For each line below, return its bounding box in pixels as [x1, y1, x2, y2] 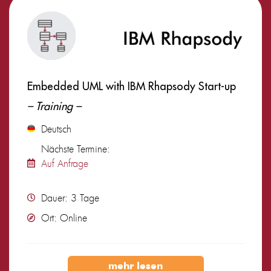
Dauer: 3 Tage [41, 191, 99, 204]
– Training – [27, 99, 81, 113]
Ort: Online [41, 211, 87, 224]
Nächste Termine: [41, 142, 110, 155]
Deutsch [41, 122, 71, 135]
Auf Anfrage [41, 156, 88, 170]
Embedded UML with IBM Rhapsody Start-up [27, 79, 236, 93]
